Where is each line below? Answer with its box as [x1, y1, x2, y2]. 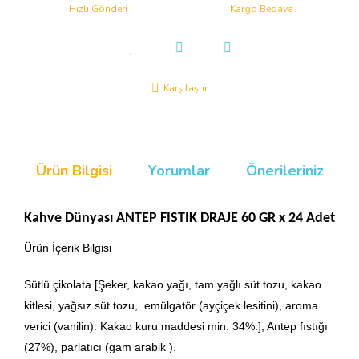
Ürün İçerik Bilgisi [24, 241, 111, 254]
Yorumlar [148, 161, 210, 180]
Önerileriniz [246, 161, 324, 180]
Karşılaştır [163, 82, 208, 95]
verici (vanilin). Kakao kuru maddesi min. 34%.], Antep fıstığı [24, 320, 328, 333]
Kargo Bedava [229, 2, 293, 15]
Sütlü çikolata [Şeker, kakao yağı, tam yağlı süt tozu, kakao [24, 278, 321, 291]
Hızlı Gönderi [68, 2, 127, 15]
